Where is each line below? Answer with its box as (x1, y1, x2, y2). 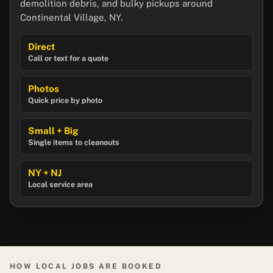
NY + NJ (28, 168, 62, 179)
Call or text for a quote (28, 54, 108, 63)
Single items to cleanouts (28, 138, 119, 147)
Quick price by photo (28, 96, 102, 105)
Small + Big (28, 126, 79, 136)
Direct (28, 41, 55, 52)
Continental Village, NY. (20, 12, 122, 23)
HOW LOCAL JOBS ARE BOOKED (10, 262, 163, 271)
